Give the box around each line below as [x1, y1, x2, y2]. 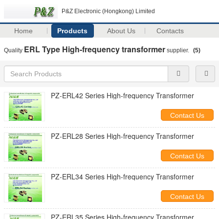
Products [57, 27, 88, 35]
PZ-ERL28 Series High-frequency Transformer [51, 131, 194, 141]
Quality [4, 47, 24, 54]
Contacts [156, 27, 184, 35]
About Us [107, 27, 136, 35]
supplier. [165, 47, 191, 54]
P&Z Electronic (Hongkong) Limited [62, 8, 155, 15]
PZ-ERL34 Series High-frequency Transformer [51, 172, 194, 181]
